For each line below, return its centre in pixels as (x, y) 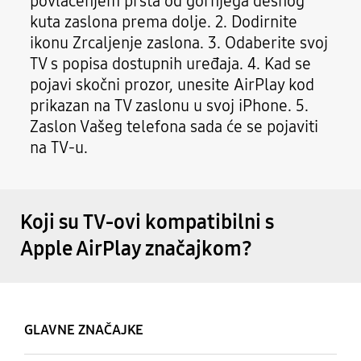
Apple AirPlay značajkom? (136, 249)
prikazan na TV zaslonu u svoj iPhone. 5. (170, 105)
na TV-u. (59, 147)
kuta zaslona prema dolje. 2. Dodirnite (164, 21)
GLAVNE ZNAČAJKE (85, 330)
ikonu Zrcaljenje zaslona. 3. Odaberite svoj (179, 42)
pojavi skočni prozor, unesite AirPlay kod (172, 84)
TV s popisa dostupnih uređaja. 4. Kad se (171, 63)
